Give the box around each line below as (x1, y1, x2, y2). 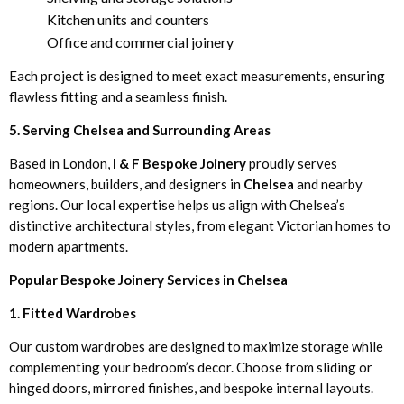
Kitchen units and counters (46, 10, 209, 28)
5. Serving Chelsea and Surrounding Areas (9, 121, 271, 138)
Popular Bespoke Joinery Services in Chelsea (9, 271, 288, 288)
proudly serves (246, 154, 337, 171)
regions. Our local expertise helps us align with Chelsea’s (9, 196, 345, 213)
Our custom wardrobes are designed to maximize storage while (9, 337, 383, 354)
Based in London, (9, 154, 113, 171)
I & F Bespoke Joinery (113, 154, 246, 171)
